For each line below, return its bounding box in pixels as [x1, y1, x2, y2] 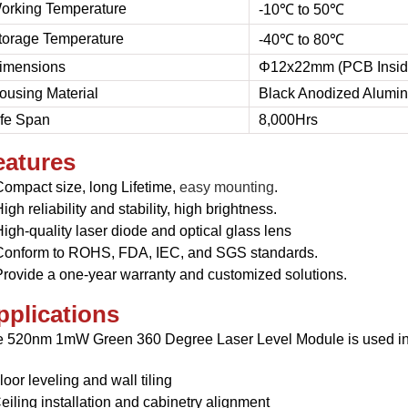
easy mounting [179, 179, 274, 195]
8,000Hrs [259, 112, 318, 127]
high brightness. [174, 201, 277, 217]
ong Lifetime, [93, 179, 179, 195]
